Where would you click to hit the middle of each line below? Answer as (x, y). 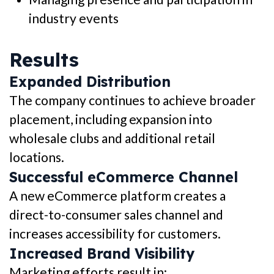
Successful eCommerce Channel (124, 177)
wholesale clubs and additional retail (112, 138)
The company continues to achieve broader (132, 100)
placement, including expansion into (111, 119)
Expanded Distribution (90, 82)
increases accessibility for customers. (115, 234)
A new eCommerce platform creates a (117, 196)
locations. (37, 157)
